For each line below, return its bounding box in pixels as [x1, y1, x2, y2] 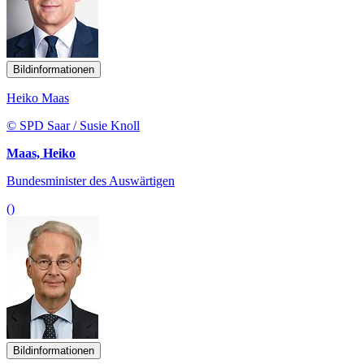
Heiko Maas [6, 90, 69, 105]
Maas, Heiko [6, 145, 76, 160]
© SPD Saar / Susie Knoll [6, 118, 140, 132]
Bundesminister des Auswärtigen [6, 173, 175, 188]
